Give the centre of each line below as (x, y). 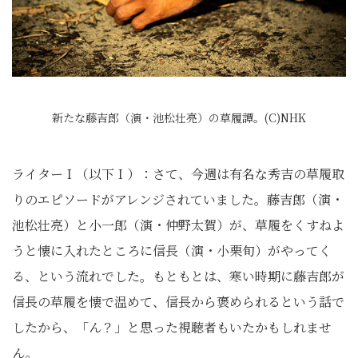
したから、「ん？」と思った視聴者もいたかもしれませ (172, 327)
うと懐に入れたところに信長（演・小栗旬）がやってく (172, 251)
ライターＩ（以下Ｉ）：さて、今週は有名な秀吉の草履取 (178, 174)
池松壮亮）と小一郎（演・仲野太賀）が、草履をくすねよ (178, 225)
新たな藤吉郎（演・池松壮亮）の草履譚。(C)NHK (179, 117)
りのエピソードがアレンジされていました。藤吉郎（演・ (178, 199)
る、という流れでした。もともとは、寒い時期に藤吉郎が (178, 276)
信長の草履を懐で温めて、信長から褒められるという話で (178, 302)
